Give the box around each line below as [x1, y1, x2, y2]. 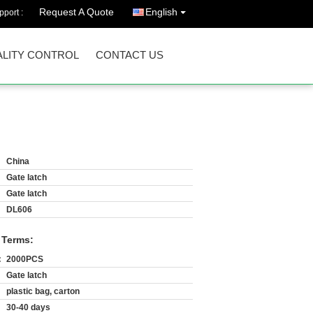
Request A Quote [39, 6, 114, 17]
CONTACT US [96, 49, 163, 61]
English [145, 6, 177, 17]
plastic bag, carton [6, 286, 80, 296]
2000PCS [6, 254, 43, 264]
